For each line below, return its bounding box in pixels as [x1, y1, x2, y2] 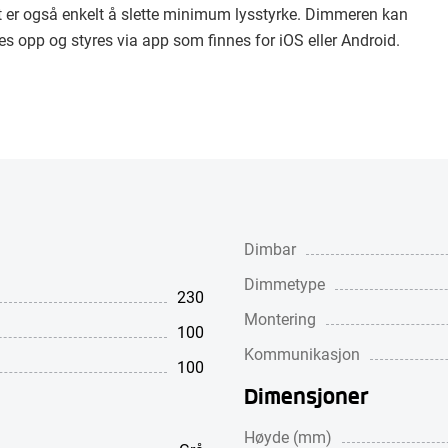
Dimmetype [244, 273, 325, 294]
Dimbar [244, 238, 296, 259]
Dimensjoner [244, 380, 368, 410]
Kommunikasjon [244, 343, 360, 364]
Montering [244, 308, 316, 329]
